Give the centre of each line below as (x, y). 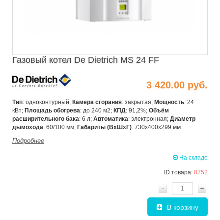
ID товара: (179, 173)
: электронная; (149, 119)
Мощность (169, 102)
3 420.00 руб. (177, 85)
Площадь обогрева (52, 111)
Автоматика (111, 119)
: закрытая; (138, 102)
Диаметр (183, 119)
